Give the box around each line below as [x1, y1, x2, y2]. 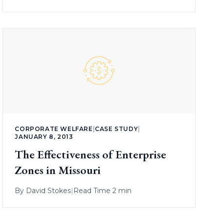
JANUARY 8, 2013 [15, 132, 73, 140]
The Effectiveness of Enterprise [15, 146, 167, 162]
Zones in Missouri [15, 162, 101, 177]
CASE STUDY [95, 125, 138, 132]
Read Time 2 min [73, 186, 132, 195]
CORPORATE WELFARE [15, 125, 93, 132]
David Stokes [26, 186, 71, 195]
